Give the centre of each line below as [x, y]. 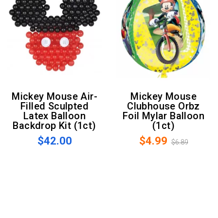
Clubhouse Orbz [163, 106]
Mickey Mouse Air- [16, 97]
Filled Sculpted [54, 106]
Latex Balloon [54, 116]
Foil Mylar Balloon [163, 116]
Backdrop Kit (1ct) [54, 126]
